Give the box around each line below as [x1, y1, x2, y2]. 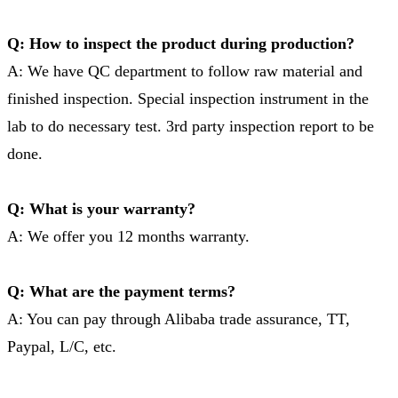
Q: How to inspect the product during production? [7, 34, 354, 52]
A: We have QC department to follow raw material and [7, 61, 362, 80]
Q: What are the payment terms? [7, 282, 235, 300]
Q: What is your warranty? [7, 199, 195, 218]
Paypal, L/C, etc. [7, 337, 116, 355]
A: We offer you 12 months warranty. [7, 227, 250, 245]
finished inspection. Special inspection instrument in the [7, 89, 369, 107]
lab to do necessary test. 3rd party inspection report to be [7, 116, 374, 135]
